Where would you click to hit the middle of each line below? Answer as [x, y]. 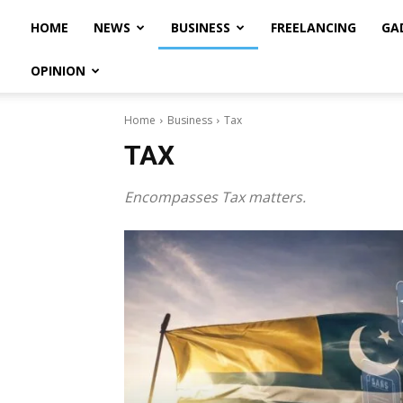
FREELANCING [313, 27]
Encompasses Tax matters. [215, 197]
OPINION [58, 71]
